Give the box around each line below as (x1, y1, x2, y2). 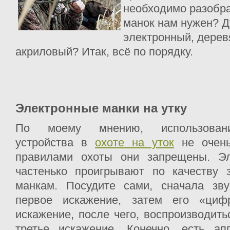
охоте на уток (95, 136, 174, 149)
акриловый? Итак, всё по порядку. (15, 45, 193, 59)
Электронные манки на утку (15, 101, 187, 116)
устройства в (15, 136, 95, 149)
